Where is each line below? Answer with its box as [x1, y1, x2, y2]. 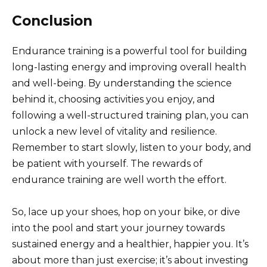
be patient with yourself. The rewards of [12, 157, 203, 169]
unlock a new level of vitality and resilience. [12, 125, 217, 137]
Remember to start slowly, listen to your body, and [12, 141, 252, 153]
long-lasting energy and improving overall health [12, 61, 246, 73]
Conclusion [12, 12, 92, 29]
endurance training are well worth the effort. [12, 173, 226, 185]
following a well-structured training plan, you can [12, 109, 249, 121]
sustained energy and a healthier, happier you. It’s [12, 238, 249, 250]
